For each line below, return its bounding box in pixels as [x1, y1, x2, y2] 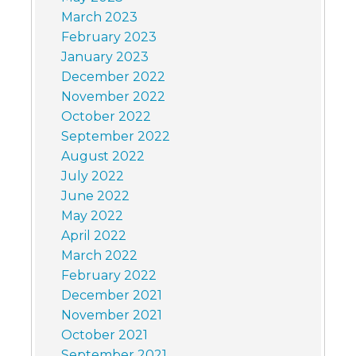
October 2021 [60, 327, 148, 342]
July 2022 [60, 168, 124, 184]
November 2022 [60, 88, 165, 104]
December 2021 [60, 287, 162, 303]
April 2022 [60, 227, 126, 243]
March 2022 [60, 247, 137, 263]
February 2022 [60, 267, 157, 283]
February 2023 [60, 29, 157, 44]
